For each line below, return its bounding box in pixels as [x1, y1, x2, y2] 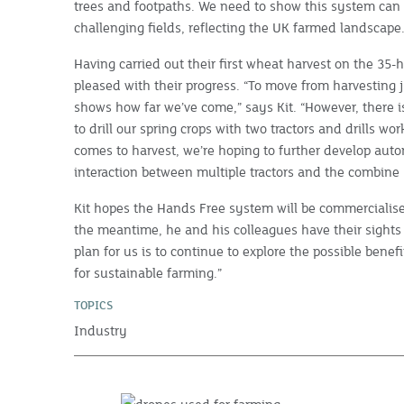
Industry [74, 321, 128, 339]
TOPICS [74, 297, 114, 313]
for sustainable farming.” [74, 263, 223, 281]
